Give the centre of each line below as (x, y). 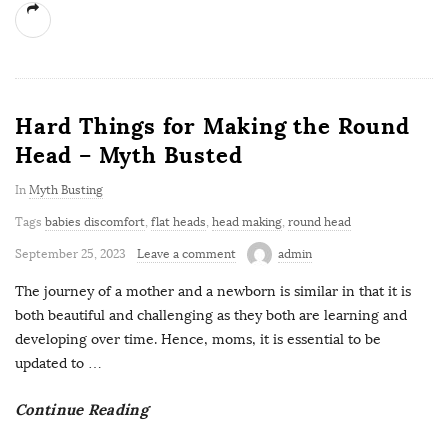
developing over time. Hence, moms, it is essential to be (198, 339)
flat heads (178, 221)
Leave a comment (186, 253)
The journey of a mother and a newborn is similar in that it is (213, 291)
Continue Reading (81, 409)
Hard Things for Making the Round (212, 125)
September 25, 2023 (70, 253)
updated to (49, 363)
